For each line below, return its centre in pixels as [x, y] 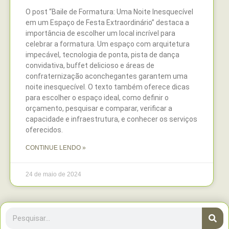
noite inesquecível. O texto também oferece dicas [108, 87]
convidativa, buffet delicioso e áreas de [90, 66]
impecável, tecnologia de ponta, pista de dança [102, 55]
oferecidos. [44, 130]
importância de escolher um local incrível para [100, 33]
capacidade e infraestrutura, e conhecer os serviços [111, 119]
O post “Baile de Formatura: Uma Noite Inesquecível [109, 12]
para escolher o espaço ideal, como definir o [97, 98]
